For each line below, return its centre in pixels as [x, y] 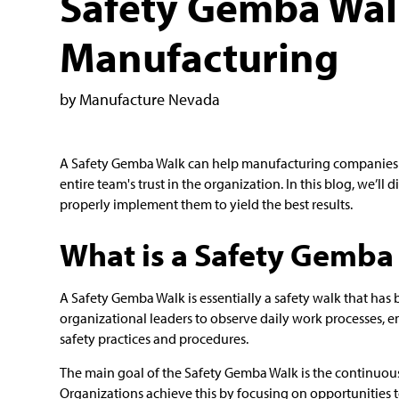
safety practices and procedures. [155, 338]
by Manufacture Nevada [140, 99]
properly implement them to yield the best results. [207, 204]
